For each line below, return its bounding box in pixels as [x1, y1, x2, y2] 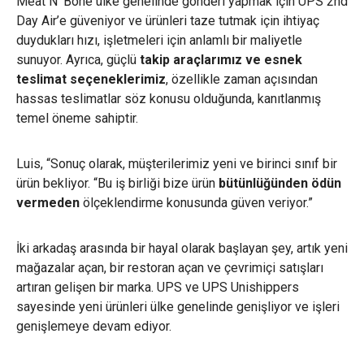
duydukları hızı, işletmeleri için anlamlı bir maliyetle [16, 32, 302, 48]
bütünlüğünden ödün [219, 175, 341, 191]
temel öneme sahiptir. [16, 110, 138, 126]
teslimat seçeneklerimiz [16, 71, 166, 87]
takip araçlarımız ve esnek [140, 51, 302, 67]
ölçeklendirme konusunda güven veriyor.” [80, 194, 313, 210]
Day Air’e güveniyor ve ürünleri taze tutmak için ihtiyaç [16, 12, 319, 28]
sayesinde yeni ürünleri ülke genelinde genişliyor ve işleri [16, 298, 340, 314]
